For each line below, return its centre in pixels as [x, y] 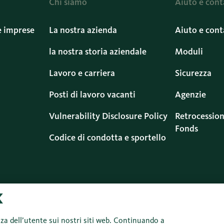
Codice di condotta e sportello [107, 137]
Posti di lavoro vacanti [92, 94]
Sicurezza [193, 73]
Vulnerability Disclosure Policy [108, 116]
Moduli [189, 51]
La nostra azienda [83, 30]
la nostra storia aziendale [97, 51]
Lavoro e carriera [82, 73]
